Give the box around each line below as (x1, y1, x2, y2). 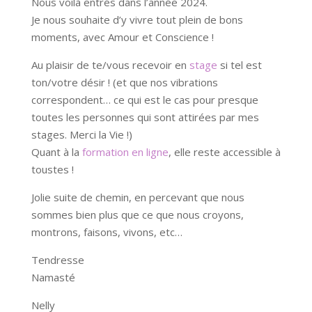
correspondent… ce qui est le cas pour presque (31, 92, 258, 107)
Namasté (31, 270, 75, 284)
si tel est (217, 57, 262, 72)
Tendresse (31, 252, 84, 267)
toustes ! (31, 162, 74, 176)
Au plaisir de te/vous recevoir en (31, 57, 189, 72)
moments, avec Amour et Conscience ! (31, 29, 214, 44)
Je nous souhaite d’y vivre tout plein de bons (31, 12, 243, 26)
